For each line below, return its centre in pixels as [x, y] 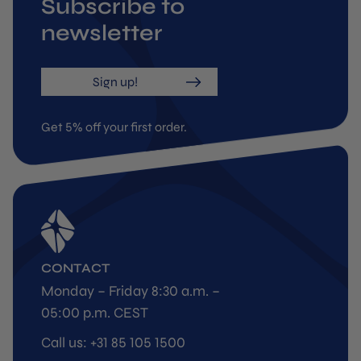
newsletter [102, 33]
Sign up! [115, 81]
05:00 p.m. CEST [95, 312]
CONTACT [76, 268]
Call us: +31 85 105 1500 [113, 342]
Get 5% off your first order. [114, 127]
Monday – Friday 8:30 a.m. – [131, 290]
